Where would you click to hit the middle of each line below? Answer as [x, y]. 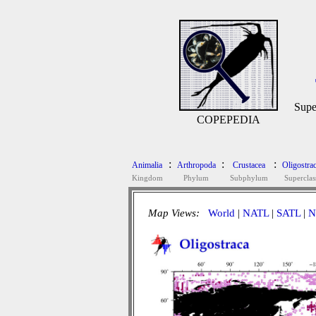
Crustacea [249, 165]
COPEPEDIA [229, 120]
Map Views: [175, 213]
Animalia [147, 165]
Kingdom [147, 178]
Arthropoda [196, 165]
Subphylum [249, 178]
